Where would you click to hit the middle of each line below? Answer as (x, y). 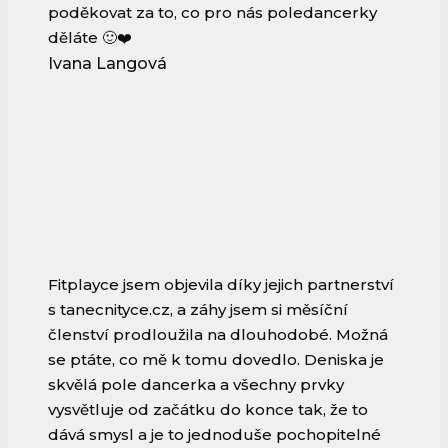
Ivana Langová (107, 64)
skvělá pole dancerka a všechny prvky (196, 385)
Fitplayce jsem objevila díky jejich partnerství (221, 285)
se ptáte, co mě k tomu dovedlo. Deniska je (216, 360)
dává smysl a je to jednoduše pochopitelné (214, 435)
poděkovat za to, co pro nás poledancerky (212, 13)
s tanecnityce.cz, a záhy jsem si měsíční (198, 310)
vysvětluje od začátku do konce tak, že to (208, 410)
